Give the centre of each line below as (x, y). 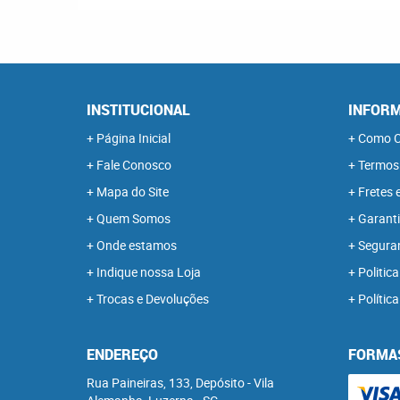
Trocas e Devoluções (153, 299)
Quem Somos (133, 218)
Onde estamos (137, 245)
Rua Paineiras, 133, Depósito (166, 383)
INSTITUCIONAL (138, 110)
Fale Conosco (134, 165)
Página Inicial (133, 138)
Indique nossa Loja (149, 272)
